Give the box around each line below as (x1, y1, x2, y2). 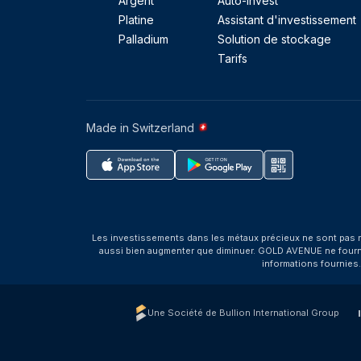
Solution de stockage (217, 32, 331, 46)
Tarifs (217, 52, 247, 65)
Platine (118, 13, 154, 27)
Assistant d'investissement (217, 13, 356, 27)
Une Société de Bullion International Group (147, 307, 339, 318)
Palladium (118, 32, 168, 46)
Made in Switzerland (86, 121, 197, 135)
